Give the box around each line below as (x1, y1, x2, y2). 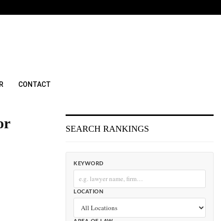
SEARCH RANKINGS (66, 124, 149, 134)
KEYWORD (74, 161, 104, 166)
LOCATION (74, 189, 103, 194)
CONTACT (18, 80, 51, 88)
